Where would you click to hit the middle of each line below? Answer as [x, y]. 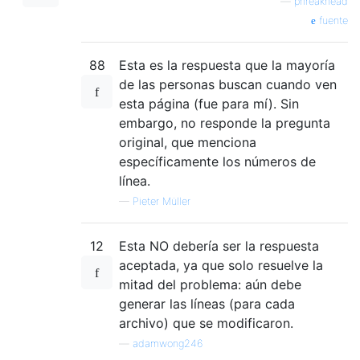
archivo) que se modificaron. [206, 323]
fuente [332, 20]
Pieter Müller [162, 201]
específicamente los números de [217, 161]
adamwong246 [168, 343]
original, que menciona [188, 142]
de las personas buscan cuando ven [228, 84]
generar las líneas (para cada [207, 303]
